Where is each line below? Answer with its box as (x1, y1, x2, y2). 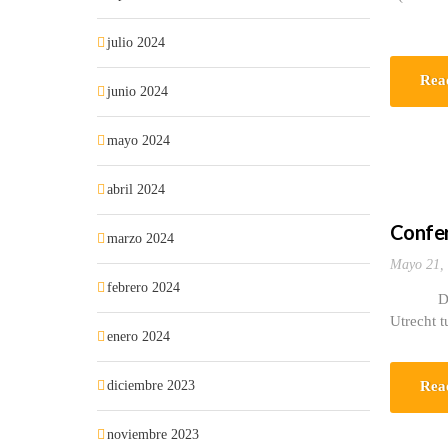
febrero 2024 (107, 280, 180, 295)
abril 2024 (107, 182, 165, 197)
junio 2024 (107, 84, 168, 99)
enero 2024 (107, 329, 170, 344)
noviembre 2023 (107, 427, 199, 442)
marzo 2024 (107, 231, 174, 246)
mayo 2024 (107, 133, 170, 148)
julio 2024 (107, 35, 165, 50)
